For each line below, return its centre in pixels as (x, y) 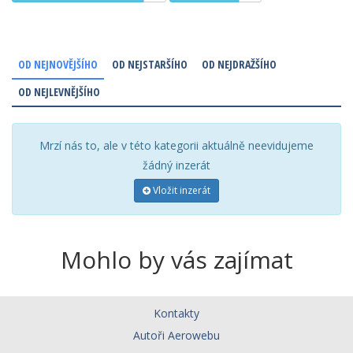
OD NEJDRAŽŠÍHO (239, 65)
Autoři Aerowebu (176, 336)
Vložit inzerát (180, 191)
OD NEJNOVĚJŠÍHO (58, 65)
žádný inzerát (176, 165)
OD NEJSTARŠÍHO (150, 65)
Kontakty (176, 314)
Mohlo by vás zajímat (176, 260)
